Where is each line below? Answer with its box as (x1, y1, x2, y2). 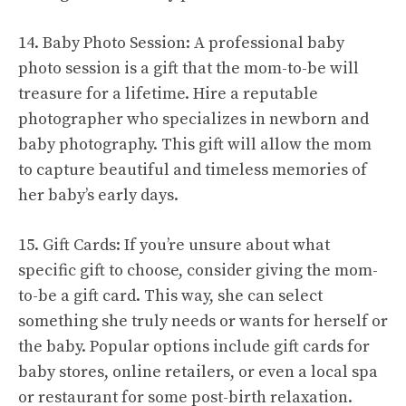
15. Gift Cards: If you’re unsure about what (18, 234, 330, 256)
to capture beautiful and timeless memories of (18, 159, 367, 180)
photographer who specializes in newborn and (18, 108, 369, 130)
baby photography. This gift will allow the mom (18, 133, 372, 155)
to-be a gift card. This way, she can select (18, 285, 323, 306)
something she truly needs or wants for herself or (18, 310, 388, 332)
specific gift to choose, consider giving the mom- (18, 259, 378, 281)
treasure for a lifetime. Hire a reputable (18, 82, 318, 104)
